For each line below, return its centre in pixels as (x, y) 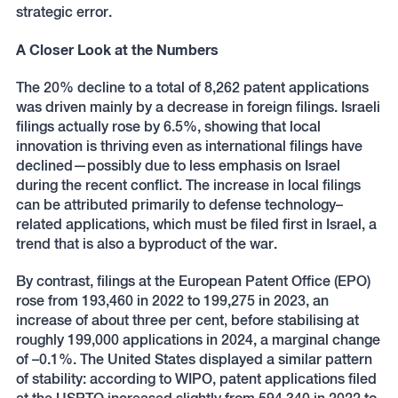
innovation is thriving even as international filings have (189, 146)
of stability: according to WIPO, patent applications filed (196, 379)
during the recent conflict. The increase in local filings (188, 185)
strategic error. (64, 12)
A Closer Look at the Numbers (117, 49)
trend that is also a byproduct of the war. (146, 244)
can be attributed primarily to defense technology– (179, 205)
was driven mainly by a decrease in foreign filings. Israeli (198, 107)
